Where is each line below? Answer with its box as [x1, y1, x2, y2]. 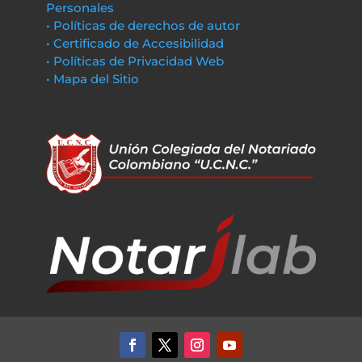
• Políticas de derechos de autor [45, 18, 240, 33]
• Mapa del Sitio [45, 71, 142, 86]
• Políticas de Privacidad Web [45, 53, 224, 69]
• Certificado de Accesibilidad [45, 36, 224, 51]
